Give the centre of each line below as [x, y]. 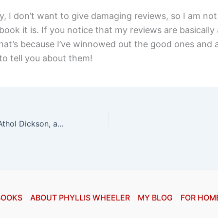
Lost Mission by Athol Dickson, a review [61, 124]
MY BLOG [155, 198]
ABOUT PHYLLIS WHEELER [80, 198]
